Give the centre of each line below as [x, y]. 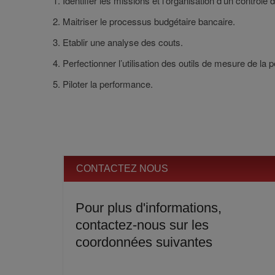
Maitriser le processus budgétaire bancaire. [149, 21]
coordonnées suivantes [144, 242]
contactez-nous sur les [142, 225]
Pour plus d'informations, [149, 208]
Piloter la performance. [108, 84]
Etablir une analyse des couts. [123, 42]
